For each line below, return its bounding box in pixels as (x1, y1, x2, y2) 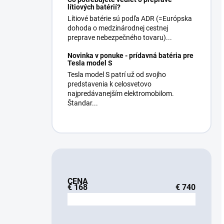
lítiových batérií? (67, 3, 120, 11)
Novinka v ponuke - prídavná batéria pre (67, 51, 193, 59)
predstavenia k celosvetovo (67, 80, 151, 88)
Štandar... (67, 99, 98, 107)
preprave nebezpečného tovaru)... (67, 33, 172, 41)
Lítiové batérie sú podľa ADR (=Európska (67, 14, 192, 22)
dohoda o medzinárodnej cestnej (67, 24, 168, 32)
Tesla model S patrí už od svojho (67, 70, 166, 78)
